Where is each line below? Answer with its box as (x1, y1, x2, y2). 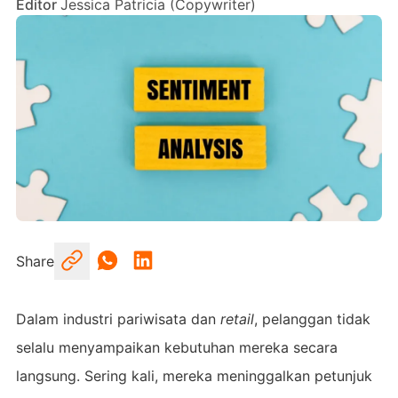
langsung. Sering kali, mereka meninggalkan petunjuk (15, 366, 372, 385)
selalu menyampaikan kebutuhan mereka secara (15, 338, 338, 356)
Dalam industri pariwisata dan (15, 309, 220, 328)
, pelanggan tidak (253, 309, 370, 328)
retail (219, 309, 254, 328)
